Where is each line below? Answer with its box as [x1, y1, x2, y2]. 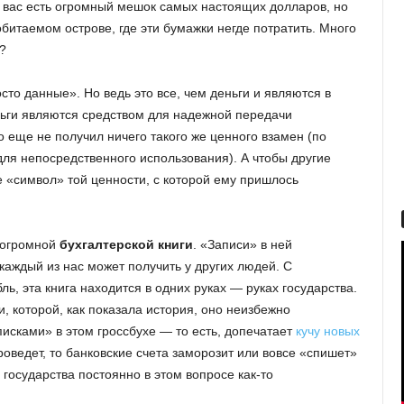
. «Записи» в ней [193, 236, 292, 252]
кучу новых [296, 323, 360, 338]
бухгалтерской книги [60, 236, 193, 252]
